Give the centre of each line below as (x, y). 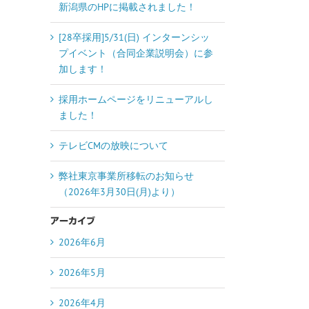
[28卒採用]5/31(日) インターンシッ (134, 37)
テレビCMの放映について (113, 146)
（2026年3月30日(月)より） (119, 192)
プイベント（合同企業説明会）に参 (136, 53)
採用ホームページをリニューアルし (136, 99)
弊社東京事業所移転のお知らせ (126, 176)
